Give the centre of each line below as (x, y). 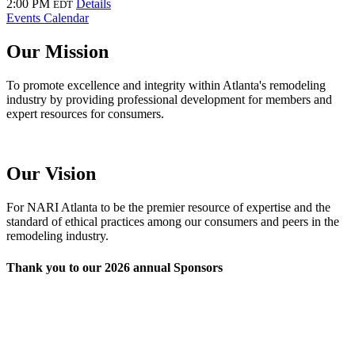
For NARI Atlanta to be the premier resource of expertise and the (168, 208)
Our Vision (51, 174)
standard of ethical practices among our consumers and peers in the (173, 222)
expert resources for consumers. (85, 113)
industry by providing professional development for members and (169, 99)
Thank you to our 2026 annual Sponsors (115, 267)
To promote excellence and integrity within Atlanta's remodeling (166, 85)
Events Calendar (48, 17)
